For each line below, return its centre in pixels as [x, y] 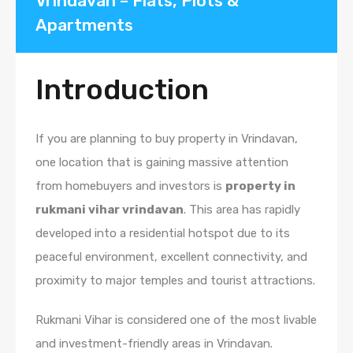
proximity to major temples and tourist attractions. [175, 280]
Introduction [122, 89]
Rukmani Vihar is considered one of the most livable [176, 320]
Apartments [84, 24]
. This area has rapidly [242, 209]
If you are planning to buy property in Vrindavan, [167, 138]
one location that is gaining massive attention [162, 162]
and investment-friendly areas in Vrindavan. [154, 343]
